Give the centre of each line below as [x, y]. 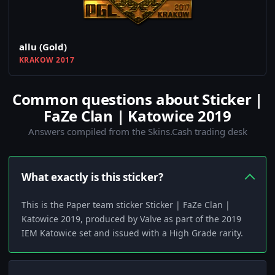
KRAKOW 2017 [47, 60]
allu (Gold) [43, 47]
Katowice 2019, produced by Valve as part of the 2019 [131, 219]
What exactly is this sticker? [92, 177]
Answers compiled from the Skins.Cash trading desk [137, 132]
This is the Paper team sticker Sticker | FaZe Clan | [126, 205]
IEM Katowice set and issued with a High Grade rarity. [132, 233]
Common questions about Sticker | [137, 99]
